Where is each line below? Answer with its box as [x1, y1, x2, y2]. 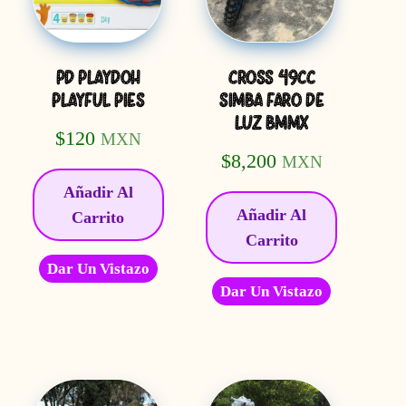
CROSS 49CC [227, 67, 315, 89]
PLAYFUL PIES [52, 90, 145, 111]
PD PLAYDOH [55, 67, 141, 89]
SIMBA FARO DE [219, 90, 324, 111]
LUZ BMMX [234, 112, 309, 134]
